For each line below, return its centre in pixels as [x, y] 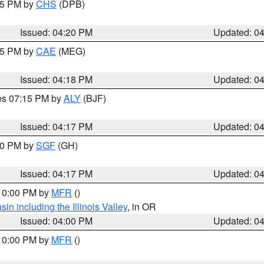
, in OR [142, 207]
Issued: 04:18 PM [57, 79]
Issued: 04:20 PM [57, 32]
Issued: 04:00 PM [57, 221]
